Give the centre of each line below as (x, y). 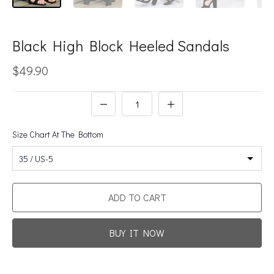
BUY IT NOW (137, 233)
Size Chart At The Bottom (58, 135)
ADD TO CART (137, 198)
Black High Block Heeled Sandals (121, 46)
